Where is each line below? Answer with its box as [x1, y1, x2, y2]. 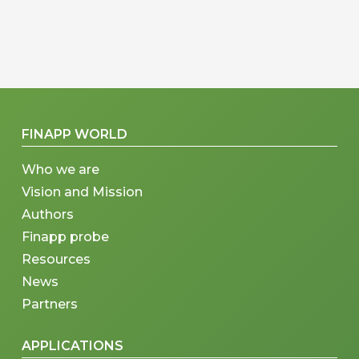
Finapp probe [22, 229, 110, 245]
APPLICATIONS [22, 338, 124, 354]
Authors [22, 207, 75, 223]
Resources [22, 252, 91, 268]
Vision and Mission [22, 184, 147, 200]
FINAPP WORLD [22, 127, 128, 143]
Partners [22, 296, 79, 313]
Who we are [22, 162, 100, 178]
